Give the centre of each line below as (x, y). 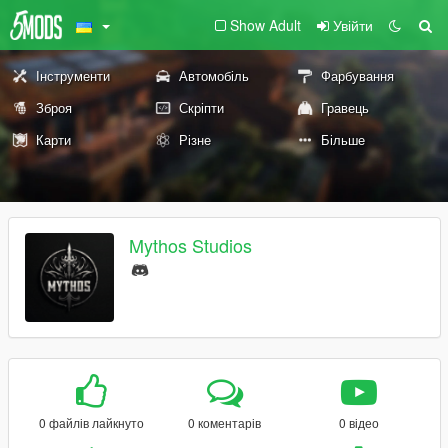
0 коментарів (225, 422)
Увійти (353, 25)
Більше (343, 139)
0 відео (358, 422)
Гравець (345, 107)
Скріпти (201, 107)
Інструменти (73, 75)
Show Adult (265, 25)
